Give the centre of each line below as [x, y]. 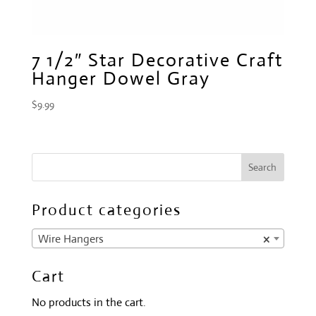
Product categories [106, 210]
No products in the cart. [89, 303]
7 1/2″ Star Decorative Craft [157, 60]
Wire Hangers [71, 238]
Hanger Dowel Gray [121, 78]
